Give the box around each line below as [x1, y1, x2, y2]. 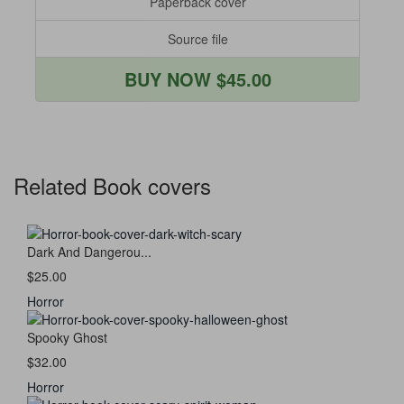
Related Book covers [14, 170, 211, 202]
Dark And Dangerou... [27, 243, 151, 262]
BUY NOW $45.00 [124, 66, 271, 93]
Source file [167, 30, 228, 49]
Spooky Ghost [27, 328, 107, 347]
